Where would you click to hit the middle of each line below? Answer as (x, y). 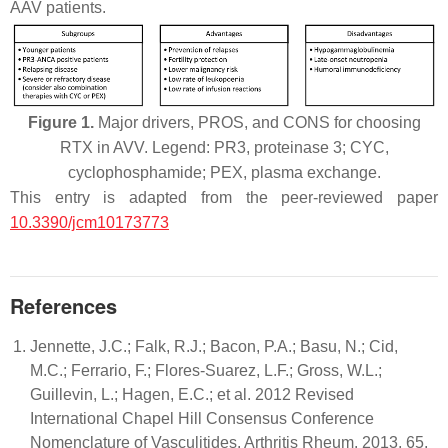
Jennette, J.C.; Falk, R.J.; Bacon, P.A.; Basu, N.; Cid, (214, 347)
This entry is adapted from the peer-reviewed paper (224, 198)
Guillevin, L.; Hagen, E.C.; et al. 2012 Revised (192, 395)
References (63, 306)
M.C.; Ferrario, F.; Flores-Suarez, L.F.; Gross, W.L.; (206, 371)
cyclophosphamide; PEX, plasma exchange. (224, 173)
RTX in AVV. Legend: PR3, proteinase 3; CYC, (224, 148)
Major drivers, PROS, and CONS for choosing (257, 123)
